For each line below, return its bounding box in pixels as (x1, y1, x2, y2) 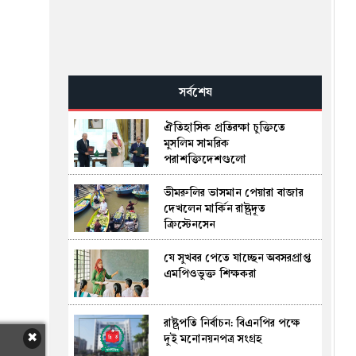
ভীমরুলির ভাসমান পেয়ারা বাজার (164, 184, 304, 200)
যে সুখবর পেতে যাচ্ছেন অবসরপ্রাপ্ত (164, 249, 312, 265)
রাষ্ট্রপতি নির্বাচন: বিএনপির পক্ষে (164, 314, 301, 331)
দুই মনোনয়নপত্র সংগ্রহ (164, 330, 263, 346)
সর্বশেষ (178, 83, 212, 101)
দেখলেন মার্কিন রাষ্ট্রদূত (164, 199, 266, 216)
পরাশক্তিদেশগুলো (164, 150, 250, 167)
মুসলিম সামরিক (164, 134, 230, 151)
